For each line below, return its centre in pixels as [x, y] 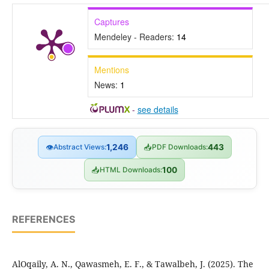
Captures [111, 22]
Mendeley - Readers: [135, 37]
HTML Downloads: [131, 170]
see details [158, 109]
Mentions [111, 70]
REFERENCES [43, 219]
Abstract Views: [80, 147]
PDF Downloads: [180, 147]
